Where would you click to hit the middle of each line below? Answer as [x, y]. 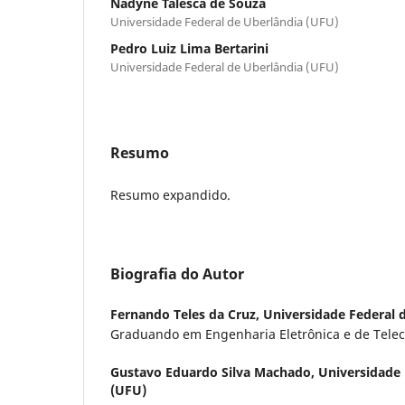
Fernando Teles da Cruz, [187, 314]
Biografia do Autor [177, 273]
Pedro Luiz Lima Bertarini [189, 48]
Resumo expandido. [170, 194]
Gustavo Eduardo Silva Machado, [214, 372]
